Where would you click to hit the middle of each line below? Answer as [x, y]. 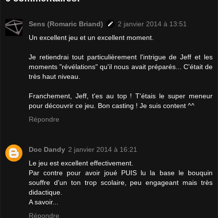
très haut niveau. [54, 76]
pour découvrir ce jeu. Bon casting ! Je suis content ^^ [112, 105]
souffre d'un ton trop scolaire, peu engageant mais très [121, 182]
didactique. [45, 192]
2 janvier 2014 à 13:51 [152, 24]
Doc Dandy [47, 149]
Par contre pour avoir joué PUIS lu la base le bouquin [121, 173]
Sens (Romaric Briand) [66, 24]
